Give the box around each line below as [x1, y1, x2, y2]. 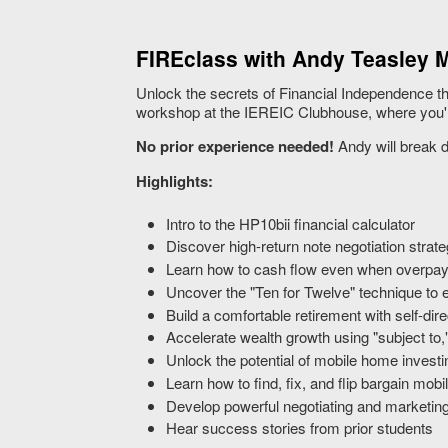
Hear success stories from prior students [166, 417, 434, 439]
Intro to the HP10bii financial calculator [166, 212, 416, 234]
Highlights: [136, 170, 214, 193]
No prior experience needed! [136, 135, 335, 158]
